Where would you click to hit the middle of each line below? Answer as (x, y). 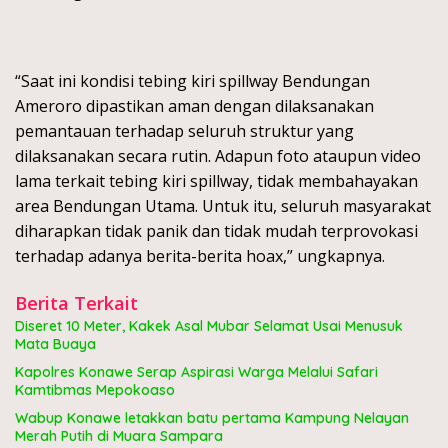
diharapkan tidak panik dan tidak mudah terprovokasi (216, 231)
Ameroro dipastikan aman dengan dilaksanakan (194, 106)
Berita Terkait (76, 303)
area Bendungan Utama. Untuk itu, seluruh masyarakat (223, 206)
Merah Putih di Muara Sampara (119, 436)
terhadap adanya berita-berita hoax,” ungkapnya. (200, 256)
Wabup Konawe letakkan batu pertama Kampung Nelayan (212, 418)
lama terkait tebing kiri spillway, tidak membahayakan (216, 181)
